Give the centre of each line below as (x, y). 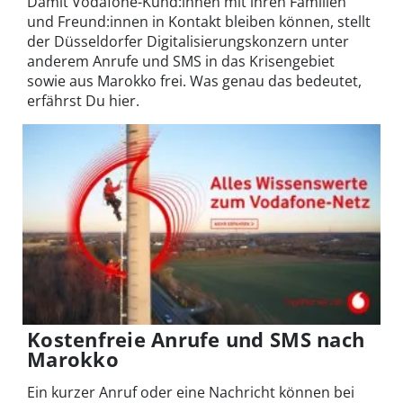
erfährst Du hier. (83, 101)
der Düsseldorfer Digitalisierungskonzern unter (188, 42)
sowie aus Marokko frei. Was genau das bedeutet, (194, 81)
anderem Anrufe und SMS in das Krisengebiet (181, 62)
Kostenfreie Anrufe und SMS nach (196, 340)
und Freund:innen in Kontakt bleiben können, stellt (199, 22)
